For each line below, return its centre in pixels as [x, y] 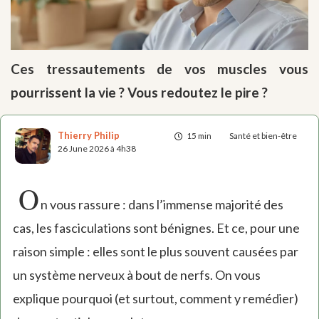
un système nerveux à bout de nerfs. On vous [136, 275]
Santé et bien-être [263, 136]
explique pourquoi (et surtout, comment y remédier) [155, 299]
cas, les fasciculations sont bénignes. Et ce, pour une [156, 228]
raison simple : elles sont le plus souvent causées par [155, 252]
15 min [199, 136]
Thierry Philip [89, 135]
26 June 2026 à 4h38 [97, 148]
